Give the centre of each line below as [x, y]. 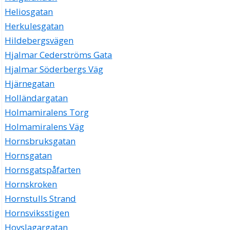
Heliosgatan [29, 12]
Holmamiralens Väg [45, 127]
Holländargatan [36, 98]
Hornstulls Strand [41, 199]
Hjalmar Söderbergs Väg [54, 69]
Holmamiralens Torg [47, 112]
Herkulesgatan [34, 26]
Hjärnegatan [30, 84]
